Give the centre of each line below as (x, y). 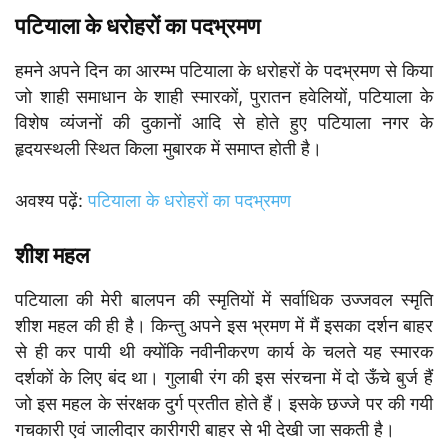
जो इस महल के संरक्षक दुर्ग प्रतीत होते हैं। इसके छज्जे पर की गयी (224, 403)
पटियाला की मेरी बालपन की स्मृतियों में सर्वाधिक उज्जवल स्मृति (224, 299)
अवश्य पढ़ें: (51, 200)
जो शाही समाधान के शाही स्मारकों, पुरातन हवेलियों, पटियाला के (224, 96)
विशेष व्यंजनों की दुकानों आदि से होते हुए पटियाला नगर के (224, 122)
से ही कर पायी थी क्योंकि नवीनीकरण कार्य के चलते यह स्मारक (224, 351)
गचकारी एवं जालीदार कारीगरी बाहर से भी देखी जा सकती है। (205, 429)
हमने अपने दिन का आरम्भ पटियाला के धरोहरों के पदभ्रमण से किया (224, 70)
